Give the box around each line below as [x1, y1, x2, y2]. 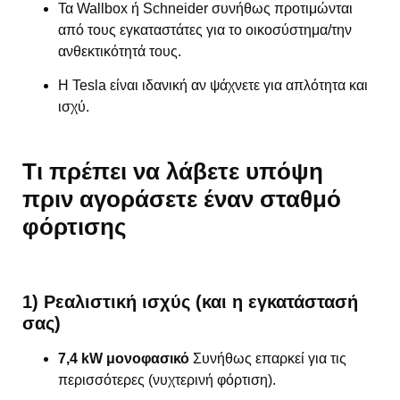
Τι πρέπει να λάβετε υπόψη [22, 157, 323, 185]
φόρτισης [22, 212, 127, 240]
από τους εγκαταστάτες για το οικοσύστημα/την [58, 21, 352, 37]
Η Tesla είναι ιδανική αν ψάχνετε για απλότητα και [58, 78, 368, 94]
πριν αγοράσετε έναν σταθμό [22, 185, 341, 212]
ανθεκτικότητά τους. [58, 43, 181, 59]
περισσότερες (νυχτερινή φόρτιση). [58, 371, 276, 387]
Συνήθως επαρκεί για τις [189, 350, 346, 366]
